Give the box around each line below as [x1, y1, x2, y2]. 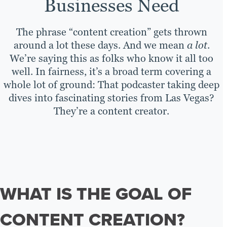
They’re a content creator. [54, 104, 169, 118]
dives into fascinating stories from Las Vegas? [9, 91, 214, 105]
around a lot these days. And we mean [13, 39, 187, 52]
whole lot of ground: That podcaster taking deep [4, 78, 219, 92]
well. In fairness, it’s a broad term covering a [12, 65, 211, 79]
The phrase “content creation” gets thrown [16, 25, 207, 39]
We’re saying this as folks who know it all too [10, 52, 213, 65]
